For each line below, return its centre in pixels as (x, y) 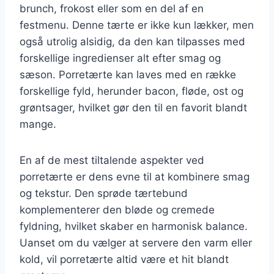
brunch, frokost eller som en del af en (112, 8)
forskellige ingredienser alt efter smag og (120, 58)
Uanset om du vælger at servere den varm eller (136, 243)
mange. (38, 124)
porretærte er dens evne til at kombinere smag (135, 176)
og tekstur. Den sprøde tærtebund (104, 193)
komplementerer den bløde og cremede (117, 209)
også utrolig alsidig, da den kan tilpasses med (132, 41)
